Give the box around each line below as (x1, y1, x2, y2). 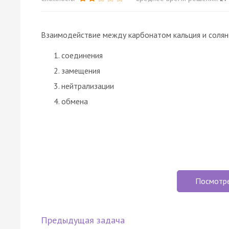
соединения (61, 50, 103, 60)
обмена (61, 96, 88, 106)
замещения (61, 65, 100, 76)
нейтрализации (61, 80, 114, 91)
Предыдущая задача (41, 214, 125, 226)
